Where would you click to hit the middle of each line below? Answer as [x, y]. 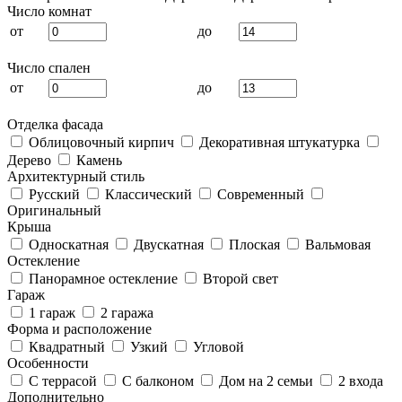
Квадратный [65, 347]
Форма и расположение [79, 329]
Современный [259, 194]
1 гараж [50, 313]
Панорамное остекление [101, 279]
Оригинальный [54, 210]
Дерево [29, 160]
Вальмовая [336, 245]
